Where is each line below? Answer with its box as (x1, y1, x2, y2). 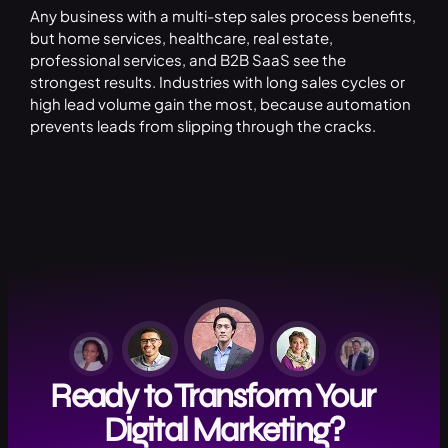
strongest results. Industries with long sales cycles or (29, 72, 405, 92)
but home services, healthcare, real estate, (29, 28, 333, 48)
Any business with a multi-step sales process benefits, (29, 6, 416, 26)
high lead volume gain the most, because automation (29, 94, 411, 114)
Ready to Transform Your (50, 375, 398, 416)
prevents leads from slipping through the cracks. (29, 116, 376, 136)
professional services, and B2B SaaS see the (29, 50, 346, 70)
